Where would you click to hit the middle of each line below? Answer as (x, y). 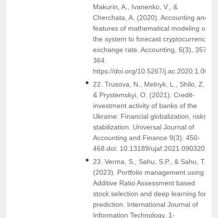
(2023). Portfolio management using (148, 172)
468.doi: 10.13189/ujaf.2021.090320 (149, 148)
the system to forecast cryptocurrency (151, 39)
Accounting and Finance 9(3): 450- (146, 137)
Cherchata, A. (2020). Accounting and (151, 17)
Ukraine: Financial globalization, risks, (151, 116)
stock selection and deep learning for (150, 193)
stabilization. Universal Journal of (144, 127)
